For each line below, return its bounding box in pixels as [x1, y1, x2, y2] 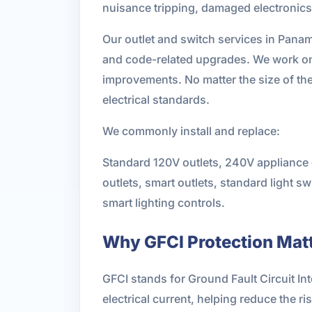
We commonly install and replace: [102, 123, 280, 138]
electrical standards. [102, 92, 210, 107]
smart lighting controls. [102, 195, 225, 210]
